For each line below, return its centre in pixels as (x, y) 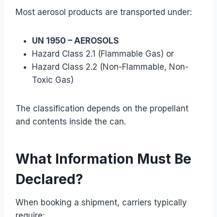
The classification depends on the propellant (102, 108)
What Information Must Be (103, 159)
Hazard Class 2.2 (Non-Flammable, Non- (110, 67)
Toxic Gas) (53, 80)
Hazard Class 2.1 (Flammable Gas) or (103, 54)
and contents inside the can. (71, 121)
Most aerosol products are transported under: (104, 12)
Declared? (49, 179)
